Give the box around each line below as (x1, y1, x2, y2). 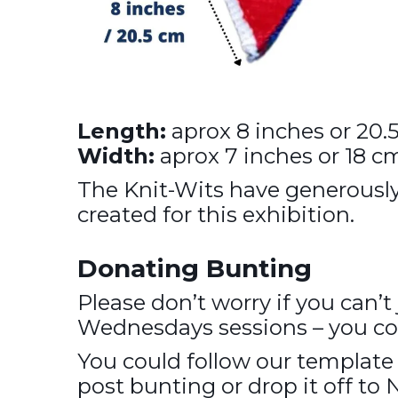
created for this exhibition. (77, 202, 354, 227)
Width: (77, 143, 155, 169)
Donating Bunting (77, 253, 312, 283)
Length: (77, 118, 166, 144)
